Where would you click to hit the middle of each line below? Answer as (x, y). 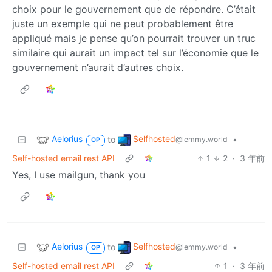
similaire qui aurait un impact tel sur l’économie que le (135, 53)
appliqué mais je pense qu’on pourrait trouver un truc (134, 39)
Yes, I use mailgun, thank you (79, 175)
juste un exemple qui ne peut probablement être (123, 24)
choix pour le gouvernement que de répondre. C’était (134, 9)
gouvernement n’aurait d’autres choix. (98, 68)
